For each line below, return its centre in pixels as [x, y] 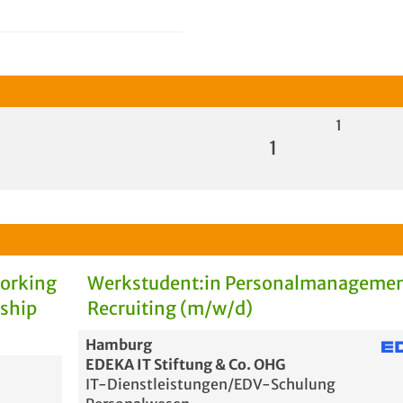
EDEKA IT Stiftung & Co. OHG [186, 364]
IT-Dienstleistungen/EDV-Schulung [211, 384]
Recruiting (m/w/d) [170, 308]
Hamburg [119, 345]
